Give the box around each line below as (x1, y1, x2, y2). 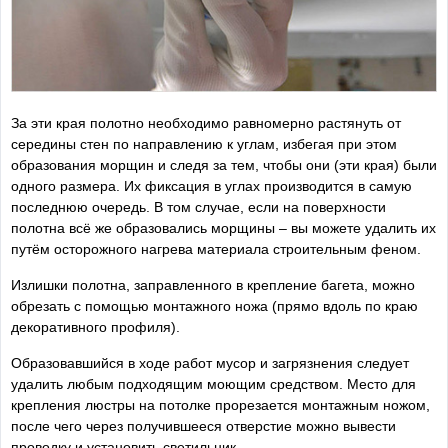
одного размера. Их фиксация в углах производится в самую (11, 178, 412, 195)
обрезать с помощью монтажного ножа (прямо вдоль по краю (11, 298, 418, 315)
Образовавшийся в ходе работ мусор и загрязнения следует (11, 355, 409, 372)
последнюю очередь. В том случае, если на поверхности (11, 199, 386, 216)
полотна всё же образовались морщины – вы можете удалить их (11, 220, 436, 237)
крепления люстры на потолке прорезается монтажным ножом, (11, 397, 430, 414)
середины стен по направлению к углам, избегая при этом (11, 136, 397, 153)
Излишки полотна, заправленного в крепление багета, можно (11, 277, 415, 294)
